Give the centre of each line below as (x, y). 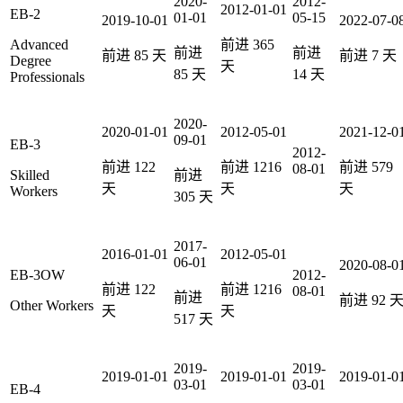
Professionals (47, 76)
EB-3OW (37, 274)
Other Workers (52, 305)
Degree (31, 60)
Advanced (39, 44)
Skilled (30, 175)
